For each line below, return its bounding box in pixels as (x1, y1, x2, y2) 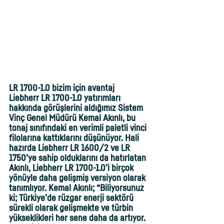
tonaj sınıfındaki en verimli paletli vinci (9, 123, 148, 132)
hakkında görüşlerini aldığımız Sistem (9, 103, 145, 112)
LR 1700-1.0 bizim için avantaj (9, 83, 114, 92)
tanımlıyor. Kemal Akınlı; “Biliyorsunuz (9, 183, 146, 192)
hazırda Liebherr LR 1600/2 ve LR (9, 143, 132, 152)
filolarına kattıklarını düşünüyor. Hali (9, 133, 141, 142)
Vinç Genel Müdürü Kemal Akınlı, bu (9, 113, 137, 122)
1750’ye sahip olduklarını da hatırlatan (9, 153, 148, 162)
